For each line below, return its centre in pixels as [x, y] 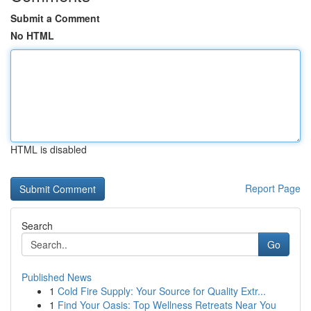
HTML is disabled [49, 149]
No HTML [32, 35]
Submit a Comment [55, 18]
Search [37, 226]
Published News [57, 277]
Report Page [273, 188]
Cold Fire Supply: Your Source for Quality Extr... [162, 291]
